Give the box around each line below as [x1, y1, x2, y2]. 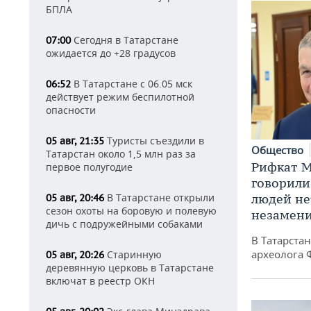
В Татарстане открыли [104, 191, 215, 204]
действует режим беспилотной [46, 90, 194, 103]
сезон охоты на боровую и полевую [46, 204, 217, 217]
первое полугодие [46, 160, 133, 174]
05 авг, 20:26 [46, 249, 104, 261]
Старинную [104, 248, 162, 261]
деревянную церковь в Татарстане [46, 261, 214, 274]
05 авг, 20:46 [46, 192, 104, 204]
